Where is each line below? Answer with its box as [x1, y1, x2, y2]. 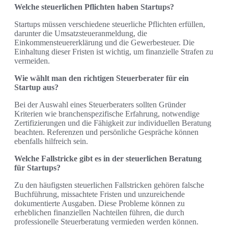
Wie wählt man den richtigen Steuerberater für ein [14, 74, 189, 83]
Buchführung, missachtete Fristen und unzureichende [14, 190, 185, 199]
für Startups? [14, 163, 61, 173]
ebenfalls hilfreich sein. [14, 137, 88, 146]
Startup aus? [14, 83, 59, 92]
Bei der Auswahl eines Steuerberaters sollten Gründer [14, 100, 186, 109]
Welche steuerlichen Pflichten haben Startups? [14, 3, 174, 12]
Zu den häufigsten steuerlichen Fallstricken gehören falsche [14, 181, 204, 190]
